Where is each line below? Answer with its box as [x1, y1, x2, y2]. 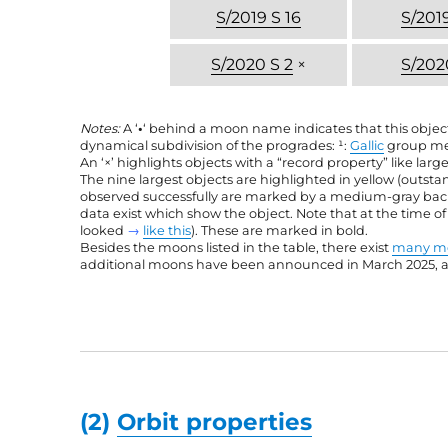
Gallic [350, 137, 385, 153]
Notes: [80, 120, 121, 136]
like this [143, 222, 192, 238]
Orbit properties [117, 407, 313, 436]
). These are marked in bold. [191, 222, 369, 238]
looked [80, 222, 128, 238]
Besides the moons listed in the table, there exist [80, 239, 393, 255]
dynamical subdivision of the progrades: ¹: [80, 137, 351, 153]
